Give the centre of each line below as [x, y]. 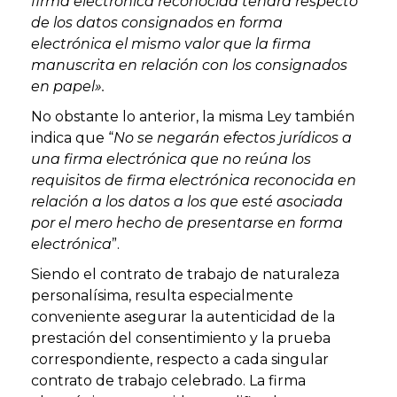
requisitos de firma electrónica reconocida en [194, 180]
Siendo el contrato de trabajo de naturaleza [185, 274]
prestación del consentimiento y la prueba [181, 338]
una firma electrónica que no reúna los [171, 159]
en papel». [70, 86]
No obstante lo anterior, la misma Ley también [193, 116]
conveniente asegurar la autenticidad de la [183, 316]
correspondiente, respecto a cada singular [180, 359]
